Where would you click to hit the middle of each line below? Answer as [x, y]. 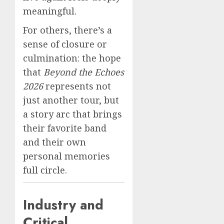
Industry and [63, 204]
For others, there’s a [67, 30]
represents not [77, 86]
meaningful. [50, 11]
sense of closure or [65, 44]
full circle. [45, 170]
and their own [54, 142]
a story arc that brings [72, 114]
